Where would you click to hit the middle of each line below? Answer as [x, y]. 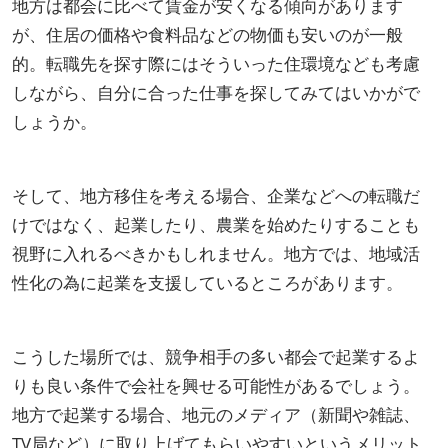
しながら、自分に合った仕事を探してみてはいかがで [216, 92]
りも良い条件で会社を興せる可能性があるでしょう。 [216, 385]
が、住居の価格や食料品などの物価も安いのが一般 [207, 34]
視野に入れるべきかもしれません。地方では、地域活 [216, 253]
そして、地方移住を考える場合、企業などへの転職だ [216, 195]
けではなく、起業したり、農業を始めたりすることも [216, 224]
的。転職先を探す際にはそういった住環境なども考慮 [216, 63]
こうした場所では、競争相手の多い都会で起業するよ [216, 356]
